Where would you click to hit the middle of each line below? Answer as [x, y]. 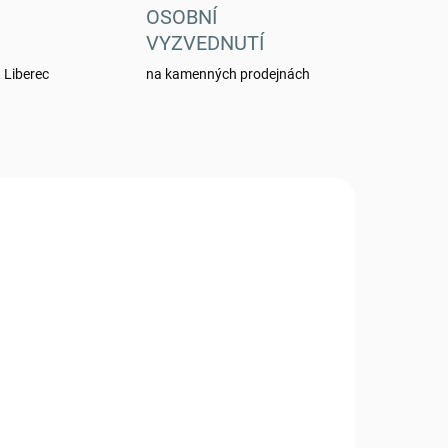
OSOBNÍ [181, 17]
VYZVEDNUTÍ [204, 43]
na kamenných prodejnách [227, 74]
